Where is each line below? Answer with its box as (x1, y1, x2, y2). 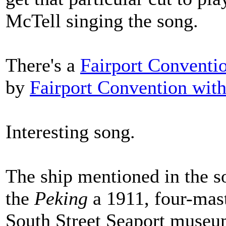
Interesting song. (6, 121, 135, 142)
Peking (34, 188, 88, 209)
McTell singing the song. (6, 10, 198, 31)
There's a (6, 54, 80, 76)
